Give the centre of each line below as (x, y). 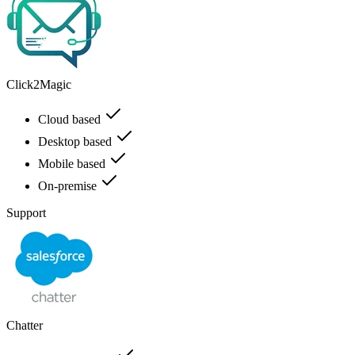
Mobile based (73, 163)
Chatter (25, 325)
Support (26, 212)
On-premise (69, 185)
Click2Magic (39, 84)
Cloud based (71, 119)
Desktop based (76, 141)
